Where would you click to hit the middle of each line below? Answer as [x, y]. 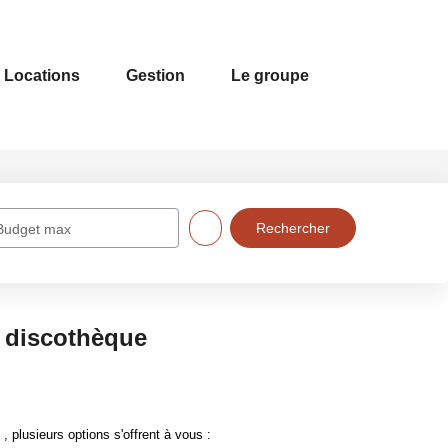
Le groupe [270, 75]
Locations [42, 75]
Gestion [155, 75]
